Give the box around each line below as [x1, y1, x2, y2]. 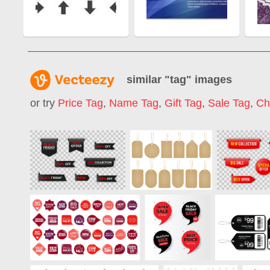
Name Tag [109, 97, 159, 110]
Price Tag [58, 97, 103, 110]
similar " [127, 73, 170, 86]
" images [186, 73, 232, 86]
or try [30, 97, 58, 110]
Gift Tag [165, 97, 202, 110]
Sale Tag [208, 97, 250, 110]
